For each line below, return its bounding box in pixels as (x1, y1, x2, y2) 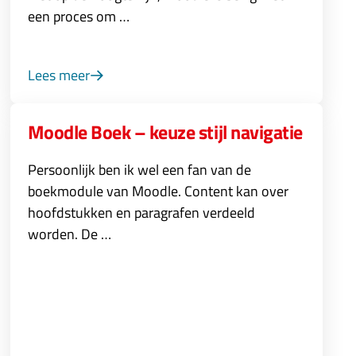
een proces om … (27, 6, 130, 27)
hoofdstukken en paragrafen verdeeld (27, 202, 255, 223)
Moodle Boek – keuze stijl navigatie (27, 118, 303, 146)
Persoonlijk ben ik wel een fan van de (27, 159, 251, 180)
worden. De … (27, 223, 111, 245)
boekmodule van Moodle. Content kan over (27, 180, 288, 202)
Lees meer (27, 64, 90, 86)
